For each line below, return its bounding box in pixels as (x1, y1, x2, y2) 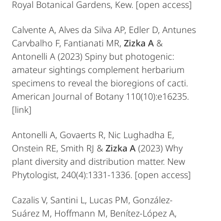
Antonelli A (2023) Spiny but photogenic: (12, 50, 174, 62)
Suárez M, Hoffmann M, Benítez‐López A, (12, 207, 177, 219)
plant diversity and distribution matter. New (12, 155, 185, 167)
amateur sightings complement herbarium (12, 64, 184, 75)
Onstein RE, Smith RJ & (12, 142, 106, 154)
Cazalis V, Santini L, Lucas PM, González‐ (12, 194, 173, 206)
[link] (12, 104, 32, 115)
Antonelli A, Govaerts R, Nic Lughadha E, (12, 129, 174, 141)
